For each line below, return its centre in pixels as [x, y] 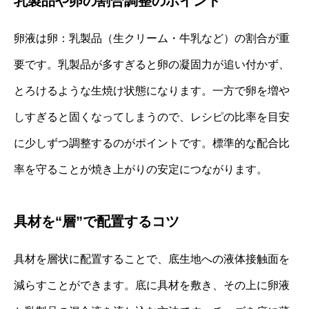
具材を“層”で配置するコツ [97, 221]
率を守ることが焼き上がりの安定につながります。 [141, 169]
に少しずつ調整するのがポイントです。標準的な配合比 [152, 143]
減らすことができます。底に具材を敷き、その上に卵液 [152, 285]
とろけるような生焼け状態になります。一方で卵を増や [152, 90]
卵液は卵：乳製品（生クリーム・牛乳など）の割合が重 [152, 38]
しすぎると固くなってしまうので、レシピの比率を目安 [152, 117]
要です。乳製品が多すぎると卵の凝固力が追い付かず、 [152, 64]
